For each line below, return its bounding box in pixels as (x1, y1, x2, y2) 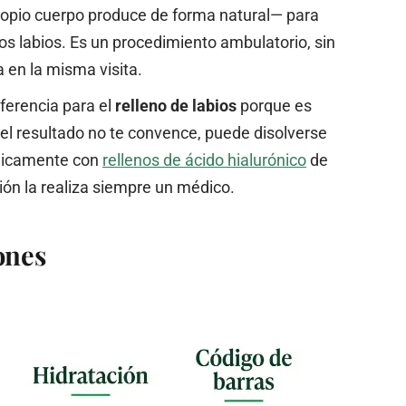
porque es (237, 95, 312, 115)
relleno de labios (115, 95, 237, 115)
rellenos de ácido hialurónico (102, 150, 306, 169)
